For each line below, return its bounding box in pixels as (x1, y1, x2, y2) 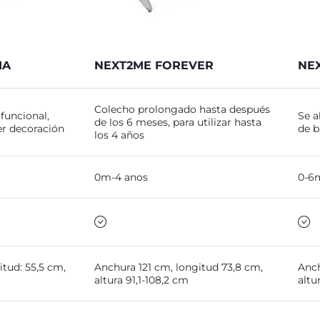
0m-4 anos (94, 171, 148, 184)
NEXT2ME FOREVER (94, 59, 214, 72)
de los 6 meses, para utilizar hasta (94, 116, 261, 129)
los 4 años (94, 129, 144, 141)
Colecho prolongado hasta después (94, 103, 270, 116)
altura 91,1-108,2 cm (94, 274, 189, 286)
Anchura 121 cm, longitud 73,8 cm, (94, 261, 263, 274)
